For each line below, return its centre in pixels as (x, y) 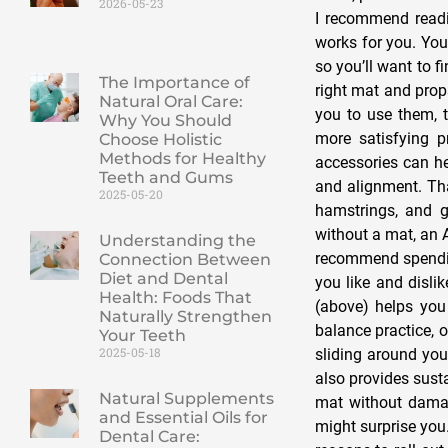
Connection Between (184, 259)
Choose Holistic (160, 139)
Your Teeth (142, 335)
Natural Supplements (186, 398)
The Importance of (174, 82)
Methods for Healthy (182, 158)
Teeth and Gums (165, 177)
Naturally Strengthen (185, 316)
